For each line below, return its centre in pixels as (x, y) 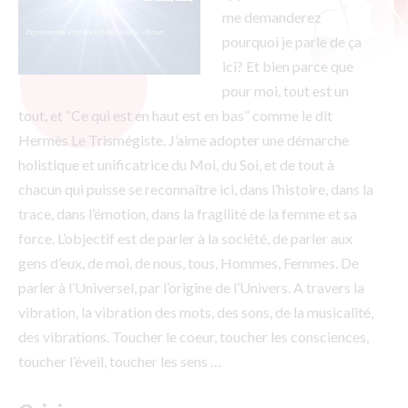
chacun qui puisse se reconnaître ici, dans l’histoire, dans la (196, 189)
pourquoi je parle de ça (292, 42)
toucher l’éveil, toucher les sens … (120, 362)
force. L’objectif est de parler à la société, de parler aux (185, 239)
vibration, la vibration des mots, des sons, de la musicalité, (196, 312)
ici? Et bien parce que (288, 66)
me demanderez (272, 17)
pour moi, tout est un (286, 91)
